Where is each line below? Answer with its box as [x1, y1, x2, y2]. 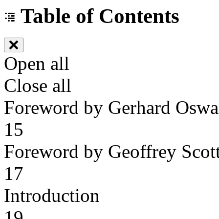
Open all [4, 52, 69, 74]
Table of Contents [16, 4, 179, 27]
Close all [4, 74, 71, 96]
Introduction [4, 184, 100, 206]
